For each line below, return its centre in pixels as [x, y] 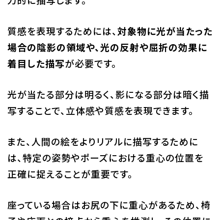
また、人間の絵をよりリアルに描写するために [103, 141]
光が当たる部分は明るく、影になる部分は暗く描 [108, 94]
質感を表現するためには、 [62, 31]
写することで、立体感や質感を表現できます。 [100, 110]
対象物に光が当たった [165, 31]
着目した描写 [36, 63]
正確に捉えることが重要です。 [70, 174]
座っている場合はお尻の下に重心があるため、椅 [109, 205]
